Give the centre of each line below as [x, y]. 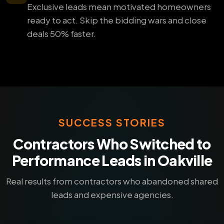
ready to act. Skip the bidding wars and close [117, 20]
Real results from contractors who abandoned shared [112, 181]
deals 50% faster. [61, 33]
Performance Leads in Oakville [112, 160]
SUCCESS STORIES [112, 122]
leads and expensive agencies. [112, 194]
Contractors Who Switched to [112, 143]
